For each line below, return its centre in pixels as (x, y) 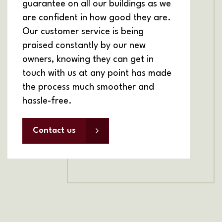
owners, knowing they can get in (88, 60)
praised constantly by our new (84, 46)
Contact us (54, 131)
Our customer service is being (83, 32)
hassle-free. (47, 101)
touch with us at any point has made (97, 74)
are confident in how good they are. (97, 18)
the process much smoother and (88, 87)
